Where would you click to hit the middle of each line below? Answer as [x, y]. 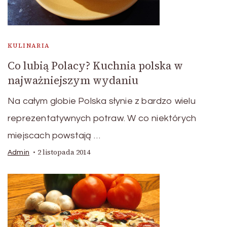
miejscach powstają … [54, 136]
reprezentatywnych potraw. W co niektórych [102, 118]
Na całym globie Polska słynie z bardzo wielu [102, 101]
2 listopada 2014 [64, 152]
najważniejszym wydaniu [73, 80]
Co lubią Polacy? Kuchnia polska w [95, 66]
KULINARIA [29, 46]
